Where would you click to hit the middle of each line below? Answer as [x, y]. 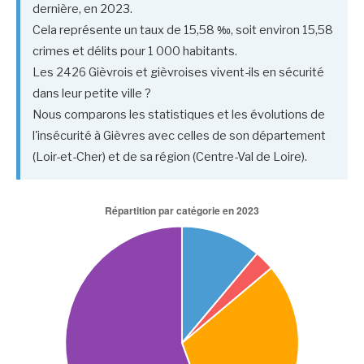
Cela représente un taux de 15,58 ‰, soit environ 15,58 [183, 30]
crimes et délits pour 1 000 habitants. [135, 52]
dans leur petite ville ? [92, 94]
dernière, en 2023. [82, 9]
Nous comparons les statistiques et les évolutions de [179, 115]
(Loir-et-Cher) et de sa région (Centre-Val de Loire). [170, 157]
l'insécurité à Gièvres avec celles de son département [179, 136]
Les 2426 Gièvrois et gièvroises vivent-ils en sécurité [178, 73]
